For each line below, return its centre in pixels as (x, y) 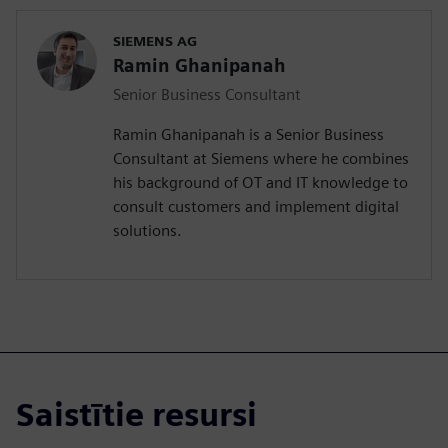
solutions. (147, 231)
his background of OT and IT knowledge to (260, 183)
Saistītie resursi (136, 415)
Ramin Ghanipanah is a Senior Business (248, 135)
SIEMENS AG (155, 41)
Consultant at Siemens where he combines (261, 159)
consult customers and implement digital (256, 207)
